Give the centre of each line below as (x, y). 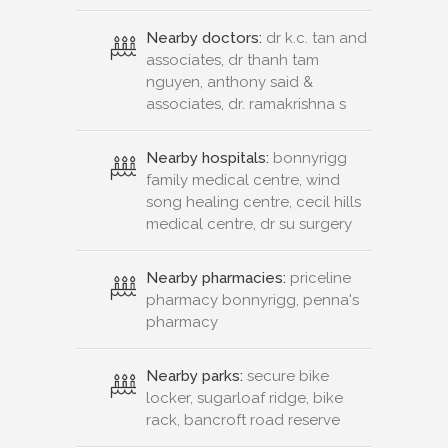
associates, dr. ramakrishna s (246, 104)
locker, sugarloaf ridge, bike (244, 398)
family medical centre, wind (243, 180)
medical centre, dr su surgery (249, 224)
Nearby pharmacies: (216, 278)
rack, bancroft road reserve (243, 420)
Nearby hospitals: (207, 158)
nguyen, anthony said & (229, 82)
